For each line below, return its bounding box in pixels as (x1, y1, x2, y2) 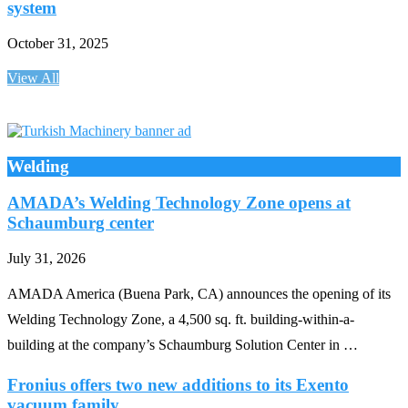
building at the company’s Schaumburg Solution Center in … (7, 337, 358, 353)
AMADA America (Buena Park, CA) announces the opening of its (7, 286, 391, 302)
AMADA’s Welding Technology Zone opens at (7, 193, 351, 213)
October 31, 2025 (7, 35, 108, 51)
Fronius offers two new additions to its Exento (7, 374, 349, 394)
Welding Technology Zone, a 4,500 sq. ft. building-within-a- (7, 311, 354, 328)
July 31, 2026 (7, 250, 86, 267)
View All (7, 69, 59, 86)
